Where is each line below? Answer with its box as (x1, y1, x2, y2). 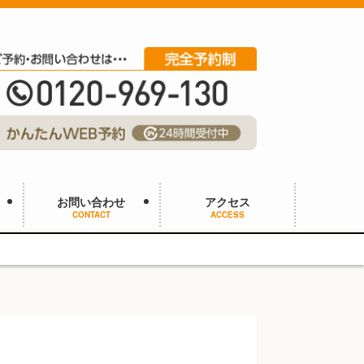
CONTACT (71, 209, 110, 221)
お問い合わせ (57, 193, 125, 210)
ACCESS (210, 209, 245, 221)
